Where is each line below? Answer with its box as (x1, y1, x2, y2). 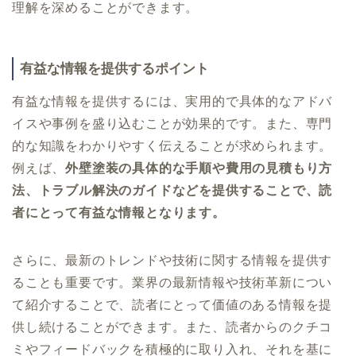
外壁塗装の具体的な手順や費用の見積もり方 (65, 161, 333, 175)
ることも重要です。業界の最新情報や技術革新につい (12, 275, 333, 289)
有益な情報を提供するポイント (20, 61, 209, 77)
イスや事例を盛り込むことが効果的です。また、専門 (12, 116, 333, 130)
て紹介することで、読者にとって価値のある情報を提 (12, 297, 333, 311)
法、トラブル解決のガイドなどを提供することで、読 (12, 183, 333, 197)
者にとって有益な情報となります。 (12, 205, 226, 219)
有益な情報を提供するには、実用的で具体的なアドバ (12, 94, 333, 108)
